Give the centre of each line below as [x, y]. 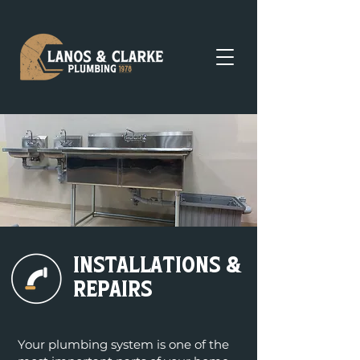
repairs [112, 290]
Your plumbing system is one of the [123, 344]
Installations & [157, 266]
